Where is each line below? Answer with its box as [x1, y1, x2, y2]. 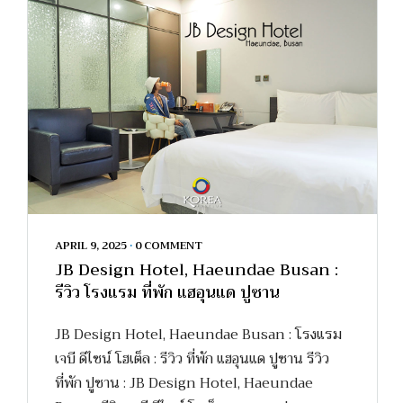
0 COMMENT [135, 237, 202, 255]
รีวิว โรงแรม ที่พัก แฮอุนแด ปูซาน [55, 278, 280, 308]
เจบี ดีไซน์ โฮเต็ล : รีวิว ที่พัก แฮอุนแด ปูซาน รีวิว [55, 346, 329, 372]
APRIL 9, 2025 [55, 237, 127, 255]
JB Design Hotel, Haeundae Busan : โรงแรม [55, 322, 342, 348]
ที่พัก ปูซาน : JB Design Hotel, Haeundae [55, 371, 313, 397]
